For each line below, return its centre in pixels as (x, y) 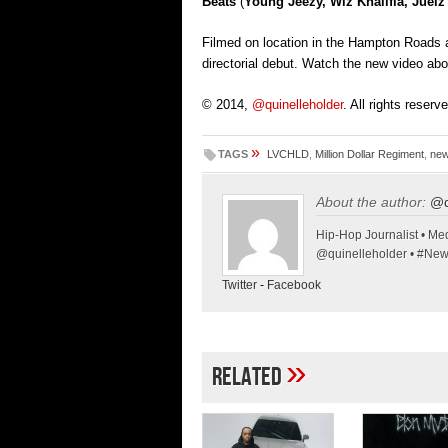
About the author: (371, 201)
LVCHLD (288, 153)
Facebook (294, 284)
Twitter (239, 284)
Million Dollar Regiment (369, 153)
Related (249, 377)
